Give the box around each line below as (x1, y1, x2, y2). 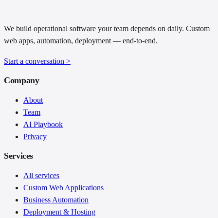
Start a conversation (4, 56, 66, 65)
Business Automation (23, 195, 89, 204)
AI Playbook (23, 120, 63, 128)
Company (4, 75, 39, 85)
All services (23, 171, 59, 180)
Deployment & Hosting (23, 207, 95, 216)
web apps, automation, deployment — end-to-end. (4, 36, 158, 45)
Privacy (23, 132, 47, 141)
